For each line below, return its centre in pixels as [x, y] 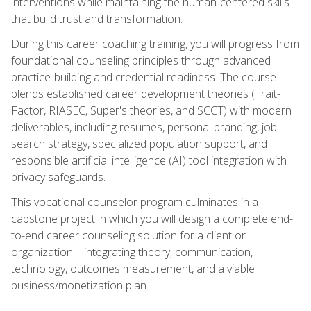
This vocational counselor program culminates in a [135, 202]
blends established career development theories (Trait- [146, 93]
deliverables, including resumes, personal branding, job [144, 127]
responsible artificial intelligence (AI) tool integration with [149, 160]
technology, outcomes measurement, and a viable [133, 268]
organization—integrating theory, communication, [132, 252]
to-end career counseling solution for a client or [128, 235]
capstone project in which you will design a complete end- [152, 218]
